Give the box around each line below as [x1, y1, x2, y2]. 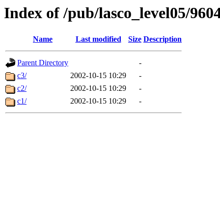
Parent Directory [17, 58, 68, 67]
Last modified [75, 35, 121, 44]
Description [143, 35, 182, 44]
